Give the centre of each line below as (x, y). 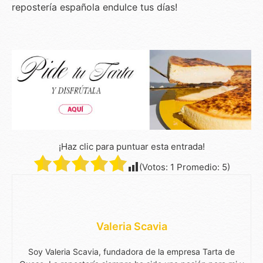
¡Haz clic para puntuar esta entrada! (131, 146)
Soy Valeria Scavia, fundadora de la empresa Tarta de (131, 251)
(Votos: (154, 167)
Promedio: (198, 167)
